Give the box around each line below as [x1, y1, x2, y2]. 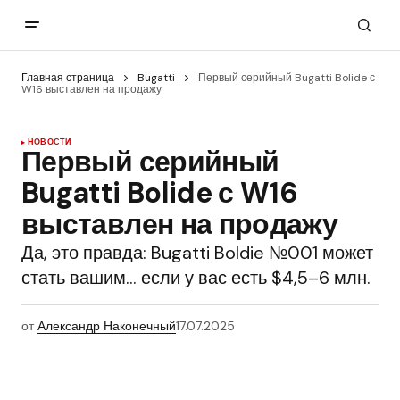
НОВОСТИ [28, 137, 71, 148]
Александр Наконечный [37, 318, 176, 335]
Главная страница [21, 71, 114, 85]
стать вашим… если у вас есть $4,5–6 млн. [21, 266, 371, 290]
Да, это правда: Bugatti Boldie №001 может [21, 241, 373, 265]
